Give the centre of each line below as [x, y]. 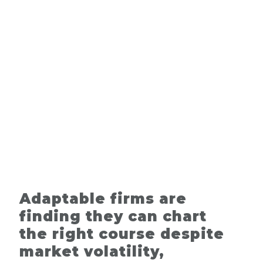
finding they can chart [113, 217]
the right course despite [122, 234]
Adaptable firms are [103, 199]
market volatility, [92, 252]
